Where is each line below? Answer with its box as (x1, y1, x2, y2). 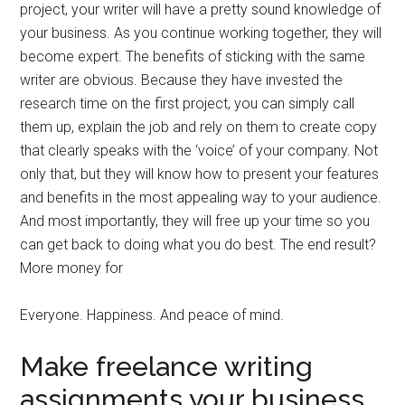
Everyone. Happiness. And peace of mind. (20, 306, 285, 325)
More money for (20, 259, 124, 278)
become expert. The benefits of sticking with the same (20, 48, 366, 66)
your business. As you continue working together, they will (20, 24, 382, 42)
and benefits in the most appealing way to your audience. (20, 189, 382, 207)
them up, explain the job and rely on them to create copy (20, 118, 378, 137)
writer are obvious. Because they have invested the (20, 71, 344, 89)
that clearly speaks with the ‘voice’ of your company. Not (20, 142, 379, 160)
